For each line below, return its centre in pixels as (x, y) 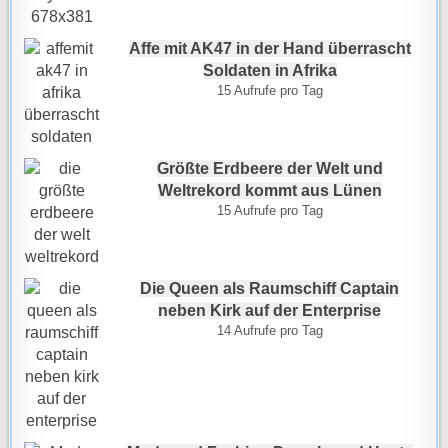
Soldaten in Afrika (269, 70)
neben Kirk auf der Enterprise (269, 310)
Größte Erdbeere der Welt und (269, 168)
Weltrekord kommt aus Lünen (269, 190)
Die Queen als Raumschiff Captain (269, 288)
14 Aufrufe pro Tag (269, 330)
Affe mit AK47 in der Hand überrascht (269, 48)
